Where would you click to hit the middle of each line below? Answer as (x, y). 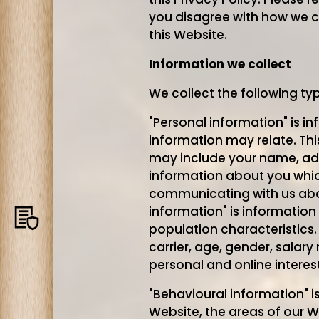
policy (74, 235)
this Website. (188, 35)
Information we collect (220, 64)
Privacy (78, 218)
